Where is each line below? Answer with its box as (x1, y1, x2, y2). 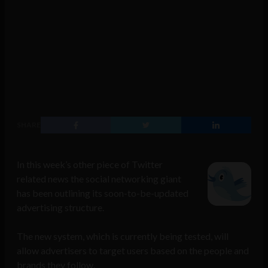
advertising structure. (17, 202, 104, 214)
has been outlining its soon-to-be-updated (17, 187, 188, 199)
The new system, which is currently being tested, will (17, 230, 229, 242)
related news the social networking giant (17, 173, 181, 185)
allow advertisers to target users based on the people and (17, 245, 249, 257)
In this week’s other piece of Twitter (17, 159, 163, 170)
